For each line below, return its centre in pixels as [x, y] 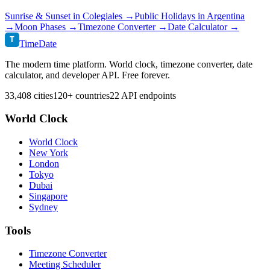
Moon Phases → [46, 27]
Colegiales [102, 16]
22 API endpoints [143, 95]
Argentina [226, 16]
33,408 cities [29, 95]
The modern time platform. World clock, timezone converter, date [129, 64]
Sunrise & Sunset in [44, 16]
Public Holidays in [171, 16]
